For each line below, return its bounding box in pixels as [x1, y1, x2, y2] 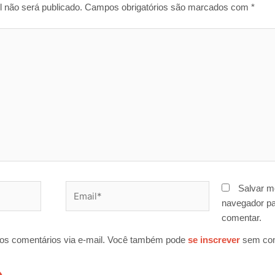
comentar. [221, 212, 261, 223]
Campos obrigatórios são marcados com [85, 1, 252, 12]
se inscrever [188, 234, 241, 246]
